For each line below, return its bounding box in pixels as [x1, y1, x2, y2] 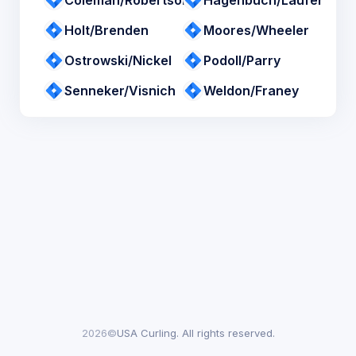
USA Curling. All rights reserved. [116, 327, 275, 339]
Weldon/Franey [203, 83, 299, 99]
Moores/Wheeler [203, 22, 309, 38]
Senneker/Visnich [64, 83, 176, 99]
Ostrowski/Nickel [64, 52, 172, 68]
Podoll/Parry [203, 52, 281, 68]
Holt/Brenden [64, 22, 149, 38]
